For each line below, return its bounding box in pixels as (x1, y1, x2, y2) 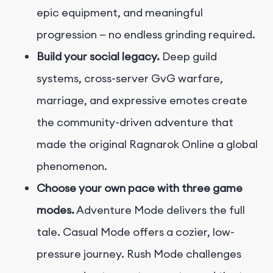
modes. (37, 202, 74, 217)
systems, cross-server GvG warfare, (37, 71, 223, 85)
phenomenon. (37, 158, 107, 173)
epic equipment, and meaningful (37, 5, 203, 19)
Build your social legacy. (37, 49, 160, 63)
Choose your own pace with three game (37, 180, 243, 195)
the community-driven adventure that (37, 115, 233, 129)
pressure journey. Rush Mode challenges (37, 246, 241, 261)
